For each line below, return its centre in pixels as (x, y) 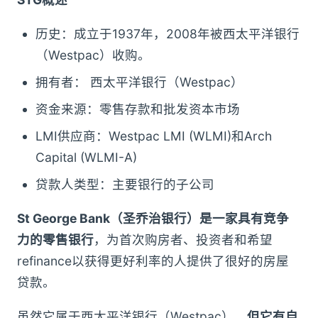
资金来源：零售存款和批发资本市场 (138, 109)
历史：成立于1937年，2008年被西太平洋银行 (168, 34)
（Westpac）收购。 (93, 55)
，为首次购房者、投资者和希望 (183, 240)
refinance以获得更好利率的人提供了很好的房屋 (153, 261)
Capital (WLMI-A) (86, 158)
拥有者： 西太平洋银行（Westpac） (139, 82)
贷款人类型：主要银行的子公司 (125, 185)
